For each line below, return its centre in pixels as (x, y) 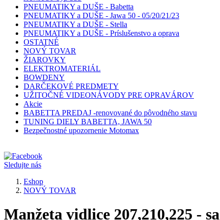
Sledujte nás (23, 165)
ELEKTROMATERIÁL (62, 69)
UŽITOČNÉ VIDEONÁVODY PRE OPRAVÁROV (109, 95)
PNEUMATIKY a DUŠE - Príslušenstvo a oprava (101, 33)
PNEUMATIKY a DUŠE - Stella (75, 24)
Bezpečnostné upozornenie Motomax (81, 130)
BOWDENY (44, 77)
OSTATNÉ (41, 42)
